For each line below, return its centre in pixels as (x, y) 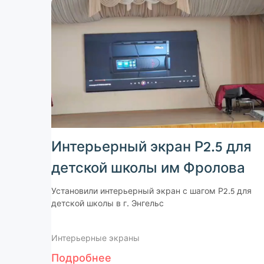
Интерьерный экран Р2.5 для (151, 148)
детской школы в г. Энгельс (108, 204)
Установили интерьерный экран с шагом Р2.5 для (151, 192)
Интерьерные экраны (95, 239)
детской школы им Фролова (148, 169)
